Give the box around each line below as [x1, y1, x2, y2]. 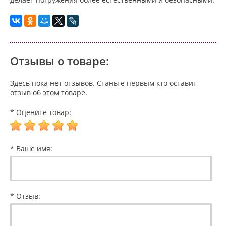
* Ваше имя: [10, 143, 52, 153]
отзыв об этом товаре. [10, 87, 87, 97]
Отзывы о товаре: [10, 52, 109, 68]
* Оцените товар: [10, 107, 71, 117]
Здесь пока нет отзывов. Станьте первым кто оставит [10, 78, 197, 88]
